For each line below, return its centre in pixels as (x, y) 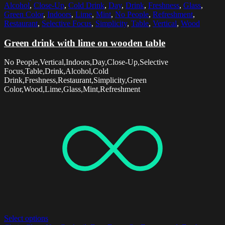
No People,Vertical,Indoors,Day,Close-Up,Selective (86, 62)
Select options (26, 218)
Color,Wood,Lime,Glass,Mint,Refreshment (72, 89)
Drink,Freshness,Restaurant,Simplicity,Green (75, 80)
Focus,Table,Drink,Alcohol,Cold (56, 71)
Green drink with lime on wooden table (85, 43)
